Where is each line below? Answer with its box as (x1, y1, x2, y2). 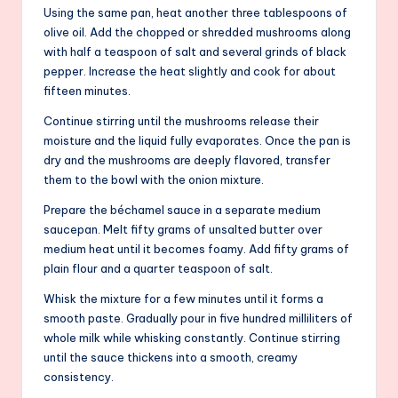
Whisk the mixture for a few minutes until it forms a (44, 291, 323, 306)
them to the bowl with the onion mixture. (44, 171, 264, 187)
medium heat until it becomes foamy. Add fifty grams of (44, 241, 349, 256)
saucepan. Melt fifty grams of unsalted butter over (44, 221, 322, 236)
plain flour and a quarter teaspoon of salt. (44, 260, 273, 275)
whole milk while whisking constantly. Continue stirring (44, 330, 340, 345)
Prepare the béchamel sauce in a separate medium (44, 202, 321, 217)
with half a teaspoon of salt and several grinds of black (44, 44, 346, 59)
